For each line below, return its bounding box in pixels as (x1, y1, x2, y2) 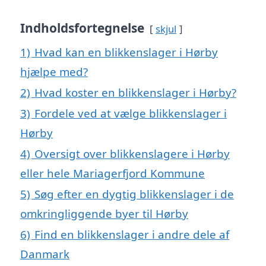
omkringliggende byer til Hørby (20, 205, 188, 221)
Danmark (20, 246, 69, 261)
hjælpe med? (20, 64, 88, 79)
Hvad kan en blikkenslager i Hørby (34, 44, 218, 59)
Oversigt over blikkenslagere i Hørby (34, 145, 230, 161)
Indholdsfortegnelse (20, 19, 144, 36)
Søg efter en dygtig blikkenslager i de (34, 186, 234, 201)
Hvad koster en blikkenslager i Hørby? (34, 84, 236, 100)
